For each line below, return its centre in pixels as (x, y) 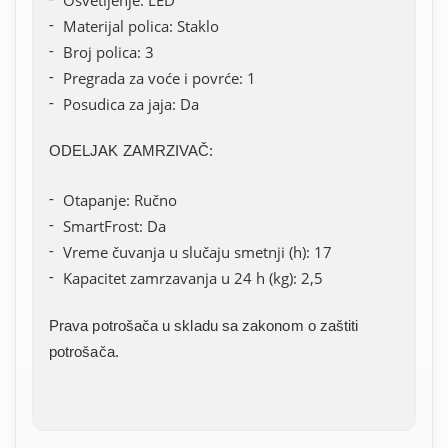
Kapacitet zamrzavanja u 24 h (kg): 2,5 (193, 278)
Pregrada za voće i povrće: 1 (159, 77)
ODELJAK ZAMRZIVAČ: (131, 151)
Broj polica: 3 (108, 51)
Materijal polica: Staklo (141, 25)
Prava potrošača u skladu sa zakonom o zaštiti (204, 325)
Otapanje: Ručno (120, 200)
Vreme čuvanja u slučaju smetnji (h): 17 (197, 252)
